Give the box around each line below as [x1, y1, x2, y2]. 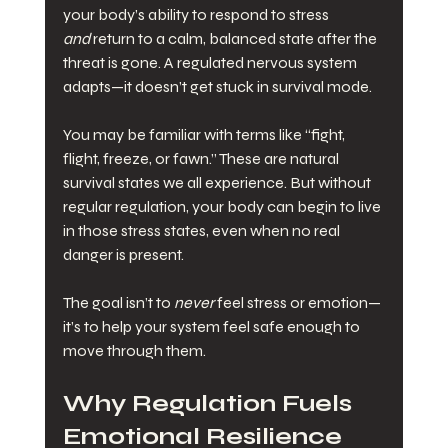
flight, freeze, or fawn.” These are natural [62, 149, 342, 169]
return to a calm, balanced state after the [89, 29, 380, 49]
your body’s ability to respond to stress [62, 5, 332, 25]
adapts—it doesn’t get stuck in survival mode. [62, 77, 372, 97]
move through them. [62, 341, 206, 361]
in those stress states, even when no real [62, 221, 343, 241]
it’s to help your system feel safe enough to [62, 317, 363, 337]
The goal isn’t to [62, 293, 174, 313]
